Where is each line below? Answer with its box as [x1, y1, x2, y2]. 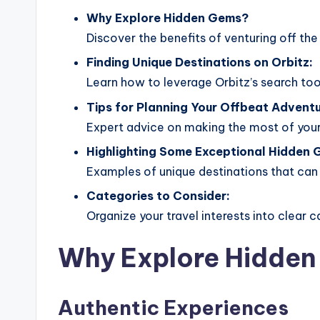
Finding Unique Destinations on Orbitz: [86, 55, 313, 70]
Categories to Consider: [86, 189, 230, 204]
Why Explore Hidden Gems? [86, 10, 249, 25]
